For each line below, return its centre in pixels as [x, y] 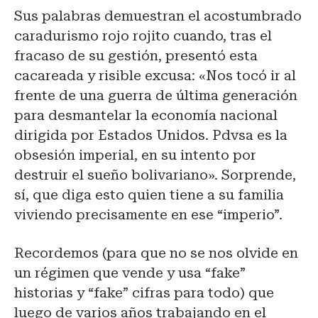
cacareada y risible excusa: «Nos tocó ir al [155, 75]
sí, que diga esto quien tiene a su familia [149, 194]
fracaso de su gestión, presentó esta [136, 55]
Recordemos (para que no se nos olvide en [156, 253]
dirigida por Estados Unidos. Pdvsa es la [151, 135]
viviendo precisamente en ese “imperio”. [148, 214]
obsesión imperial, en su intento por [135, 155]
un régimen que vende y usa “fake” [130, 273]
